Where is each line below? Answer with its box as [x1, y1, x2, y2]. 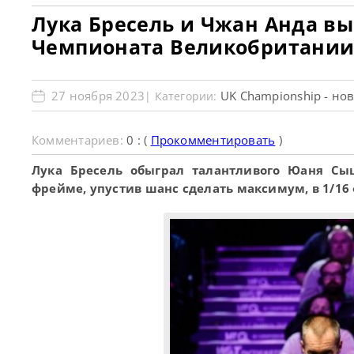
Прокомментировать [150, 132, 276, 148]
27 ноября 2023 [51, 88, 145, 104]
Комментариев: [32, 132, 127, 148]
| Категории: [145, 88, 220, 104]
